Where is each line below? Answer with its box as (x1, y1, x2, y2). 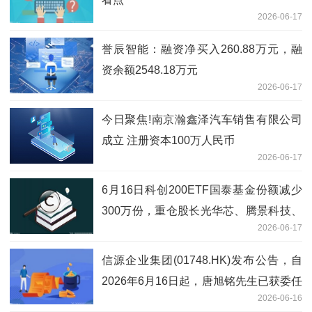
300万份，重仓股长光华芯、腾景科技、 (102, 205, 302, 217)
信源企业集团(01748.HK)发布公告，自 (102, 254, 302, 267)
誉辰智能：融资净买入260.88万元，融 (102, 43, 302, 56)
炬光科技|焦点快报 (102, 226, 194, 238)
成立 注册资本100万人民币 (102, 134, 235, 147)
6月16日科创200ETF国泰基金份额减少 (102, 184, 302, 196)
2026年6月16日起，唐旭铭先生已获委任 (102, 275, 302, 288)
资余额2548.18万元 (102, 64, 198, 77)
